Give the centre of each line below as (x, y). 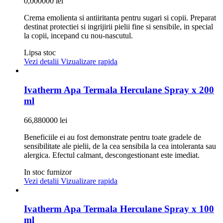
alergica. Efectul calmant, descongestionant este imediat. (112, 155)
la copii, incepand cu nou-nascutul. (78, 36)
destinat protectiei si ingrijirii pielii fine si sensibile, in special (118, 27)
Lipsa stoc (40, 53)
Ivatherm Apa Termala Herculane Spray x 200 (119, 90)
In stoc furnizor (48, 172)
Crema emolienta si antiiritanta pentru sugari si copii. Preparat (120, 18)
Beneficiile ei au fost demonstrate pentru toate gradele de (112, 137)
